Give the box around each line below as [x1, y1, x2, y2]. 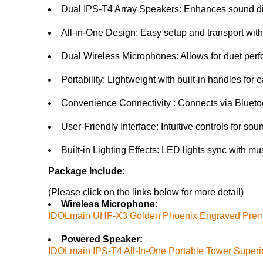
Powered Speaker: [61, 234, 143, 244]
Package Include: [48, 166, 125, 176]
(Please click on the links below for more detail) [48, 187, 244, 197]
